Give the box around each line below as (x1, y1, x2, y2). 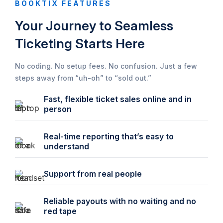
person (44, 104, 74, 114)
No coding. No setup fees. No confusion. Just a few (15, 61, 197, 70)
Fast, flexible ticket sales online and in (44, 94, 192, 104)
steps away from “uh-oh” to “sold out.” (15, 73, 151, 82)
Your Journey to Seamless (15, 17, 173, 33)
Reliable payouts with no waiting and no (44, 196, 197, 206)
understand (44, 141, 94, 151)
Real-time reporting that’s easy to (44, 131, 174, 141)
